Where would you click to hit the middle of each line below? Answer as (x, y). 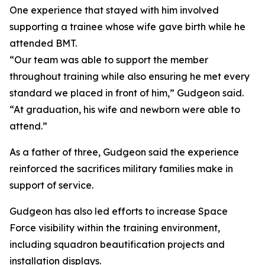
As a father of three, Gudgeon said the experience (124, 152)
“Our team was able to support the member (109, 60)
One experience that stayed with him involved (114, 10)
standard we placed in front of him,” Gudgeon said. (127, 93)
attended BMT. (43, 43)
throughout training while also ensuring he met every (130, 76)
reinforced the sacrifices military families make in (121, 169)
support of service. (51, 185)
